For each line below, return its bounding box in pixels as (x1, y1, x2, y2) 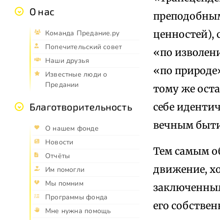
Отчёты (45, 151, 70, 161)
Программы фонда (45, 192, 108, 202)
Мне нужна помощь (45, 206, 111, 216)
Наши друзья (45, 56, 90, 66)
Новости (45, 137, 74, 147)
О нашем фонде (45, 124, 99, 134)
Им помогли (45, 165, 85, 175)
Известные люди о (45, 70, 108, 80)
